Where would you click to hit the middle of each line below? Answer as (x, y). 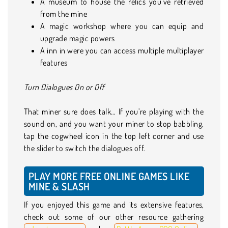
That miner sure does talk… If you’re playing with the (114, 111)
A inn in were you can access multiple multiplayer (122, 50)
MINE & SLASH (59, 186)
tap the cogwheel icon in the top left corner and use (114, 136)
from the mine (64, 13)
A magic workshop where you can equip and (122, 26)
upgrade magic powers (78, 38)
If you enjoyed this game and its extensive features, (114, 204)
